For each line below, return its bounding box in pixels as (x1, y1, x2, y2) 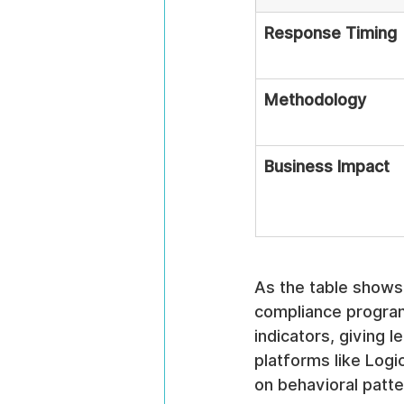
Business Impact (264, 157, 390, 176)
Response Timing (264, 23, 397, 42)
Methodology (264, 90, 366, 109)
